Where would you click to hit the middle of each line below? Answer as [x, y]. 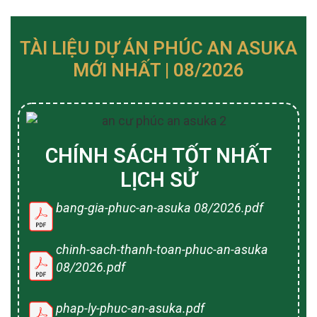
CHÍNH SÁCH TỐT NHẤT [158, 156]
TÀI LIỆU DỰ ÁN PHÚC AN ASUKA [158, 48]
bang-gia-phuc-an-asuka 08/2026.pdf [160, 208]
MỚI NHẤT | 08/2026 [158, 70]
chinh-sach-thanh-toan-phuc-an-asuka [162, 249]
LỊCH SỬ [158, 180]
